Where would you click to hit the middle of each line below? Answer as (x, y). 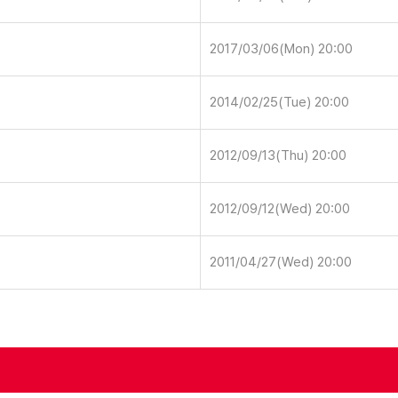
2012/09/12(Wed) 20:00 (280, 209)
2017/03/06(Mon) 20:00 (282, 49)
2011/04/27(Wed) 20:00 (281, 262)
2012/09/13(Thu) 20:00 (279, 155)
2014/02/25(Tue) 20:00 (280, 102)
